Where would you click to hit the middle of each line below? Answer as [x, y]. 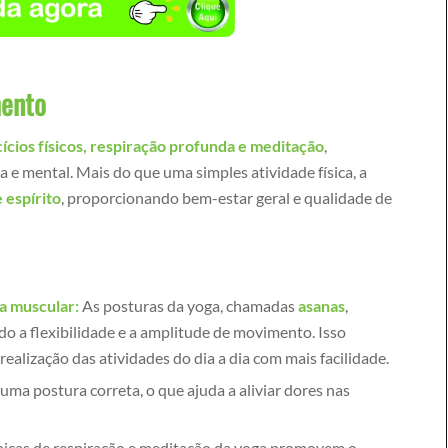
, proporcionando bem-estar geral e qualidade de [227, 197]
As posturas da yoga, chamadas [189, 305]
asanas [322, 305]
